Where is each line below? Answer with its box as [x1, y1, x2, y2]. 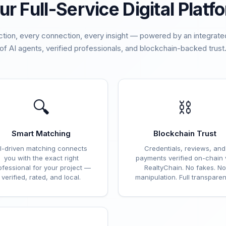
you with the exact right [4, 154, 79, 162]
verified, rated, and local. [2, 173, 81, 181]
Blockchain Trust [153, 129, 216, 138]
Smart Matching [12, 129, 71, 138]
